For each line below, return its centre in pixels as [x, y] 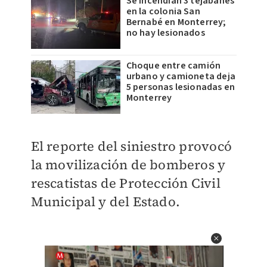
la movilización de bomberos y [128, 164]
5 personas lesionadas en [181, 87]
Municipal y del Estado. [105, 201]
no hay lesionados [165, 33]
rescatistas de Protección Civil [125, 183]
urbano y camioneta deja [181, 76]
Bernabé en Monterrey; [176, 22]
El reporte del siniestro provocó [131, 146]
